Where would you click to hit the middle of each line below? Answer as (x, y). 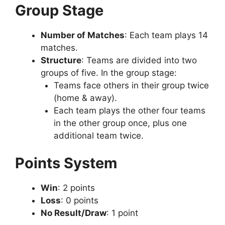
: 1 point (122, 213)
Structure (61, 60)
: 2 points (76, 188)
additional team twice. (98, 135)
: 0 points (80, 201)
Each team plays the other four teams (129, 110)
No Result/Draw (74, 213)
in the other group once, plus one (120, 123)
